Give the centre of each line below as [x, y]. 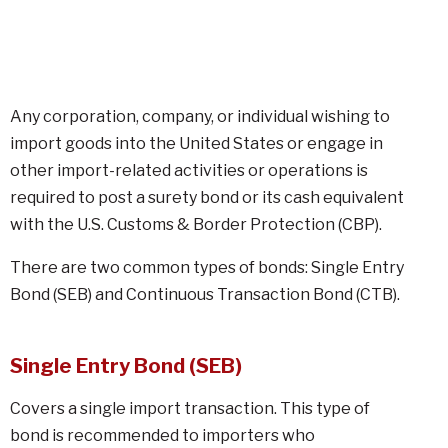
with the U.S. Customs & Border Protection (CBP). [196, 224]
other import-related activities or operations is [189, 170]
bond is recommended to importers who [162, 435]
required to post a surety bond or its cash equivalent [207, 197]
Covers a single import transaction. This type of [190, 408]
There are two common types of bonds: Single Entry [207, 267]
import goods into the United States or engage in [196, 143]
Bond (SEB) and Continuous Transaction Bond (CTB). [205, 294]
